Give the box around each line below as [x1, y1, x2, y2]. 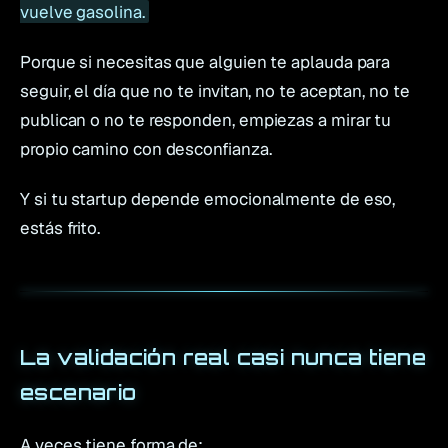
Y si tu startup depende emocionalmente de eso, [20, 188, 396, 211]
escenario [20, 380, 137, 406]
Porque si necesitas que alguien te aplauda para [20, 50, 391, 73]
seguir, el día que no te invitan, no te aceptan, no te [20, 79, 410, 102]
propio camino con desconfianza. [20, 137, 272, 160]
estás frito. [20, 217, 101, 240]
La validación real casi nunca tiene [20, 345, 426, 371]
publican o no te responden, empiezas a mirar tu [20, 108, 392, 131]
